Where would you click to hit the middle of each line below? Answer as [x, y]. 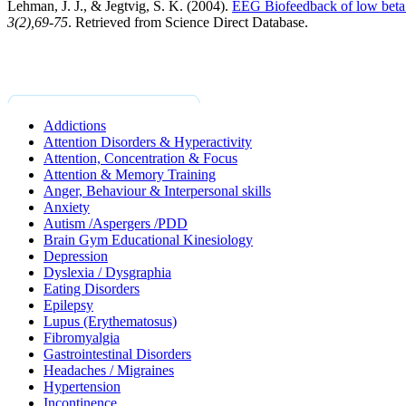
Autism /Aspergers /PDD [116, 223]
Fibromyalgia [82, 338]
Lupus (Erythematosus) [110, 321]
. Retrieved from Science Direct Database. [188, 22]
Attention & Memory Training [130, 174]
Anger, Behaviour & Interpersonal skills [157, 191]
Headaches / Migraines [109, 370]
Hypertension [82, 387]
